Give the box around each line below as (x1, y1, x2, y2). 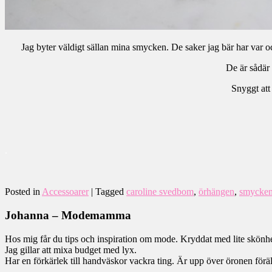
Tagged (95, 186, 124, 197)
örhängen (199, 186, 234, 197)
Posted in (5, 186, 40, 197)
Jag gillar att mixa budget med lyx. (5, 244, 137, 255)
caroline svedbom (126, 186, 194, 197)
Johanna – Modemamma (5, 208, 131, 222)
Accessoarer (42, 186, 89, 197)
